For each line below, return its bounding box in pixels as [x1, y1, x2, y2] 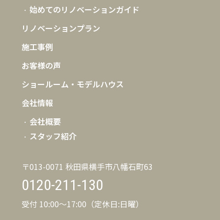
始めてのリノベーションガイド [29, 3, 139, 15]
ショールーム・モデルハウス [22, 78, 124, 90]
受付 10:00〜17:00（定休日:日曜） [22, 198, 143, 210]
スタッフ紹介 [29, 130, 77, 142]
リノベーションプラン [22, 22, 100, 34]
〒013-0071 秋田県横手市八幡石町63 [22, 161, 153, 172]
